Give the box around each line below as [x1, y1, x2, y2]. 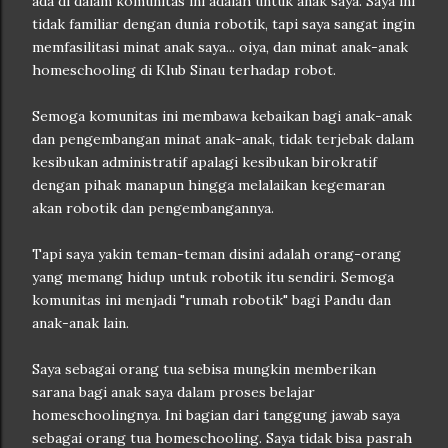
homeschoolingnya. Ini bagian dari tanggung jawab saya [32, 406, 400, 424]
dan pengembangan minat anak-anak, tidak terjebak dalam [32, 130, 414, 148]
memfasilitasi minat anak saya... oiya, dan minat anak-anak [32, 38, 408, 56]
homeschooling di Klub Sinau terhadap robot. [32, 61, 336, 79]
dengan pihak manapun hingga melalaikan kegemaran [32, 176, 385, 194]
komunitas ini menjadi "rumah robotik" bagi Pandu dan [32, 291, 391, 309]
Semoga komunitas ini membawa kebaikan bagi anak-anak [32, 107, 412, 125]
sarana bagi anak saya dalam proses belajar [32, 383, 315, 401]
